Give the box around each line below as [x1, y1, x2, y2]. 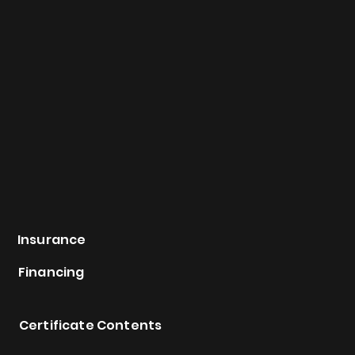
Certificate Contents [19, 316, 162, 334]
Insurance [17, 231, 86, 249]
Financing [18, 263, 85, 281]
